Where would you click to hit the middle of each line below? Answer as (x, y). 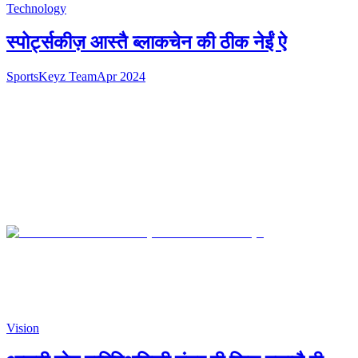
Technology (36, 9)
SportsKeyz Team (52, 76)
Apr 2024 (121, 76)
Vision (23, 328)
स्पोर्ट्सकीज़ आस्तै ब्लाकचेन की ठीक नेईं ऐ (146, 42)
